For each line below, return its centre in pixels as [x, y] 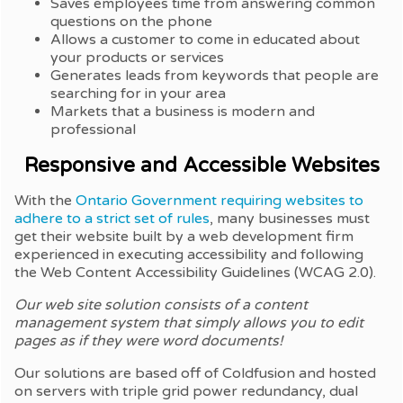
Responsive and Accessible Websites [201, 166]
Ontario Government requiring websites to [219, 201]
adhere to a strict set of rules [112, 219]
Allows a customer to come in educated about [205, 40]
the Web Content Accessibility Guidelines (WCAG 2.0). [195, 273]
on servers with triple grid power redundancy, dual [186, 392]
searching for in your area [138, 94]
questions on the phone [131, 22]
